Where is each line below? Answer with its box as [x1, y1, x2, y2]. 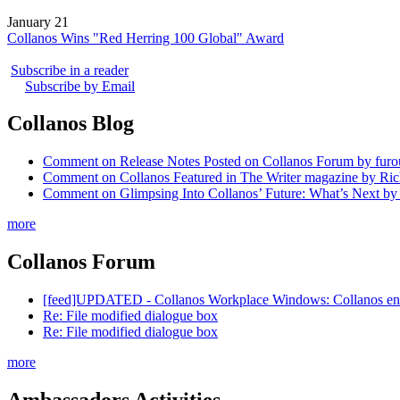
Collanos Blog [7, 112, 134, 136]
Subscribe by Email [25, 78, 135, 94]
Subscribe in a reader [11, 62, 129, 78]
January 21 [7, 13, 69, 29]
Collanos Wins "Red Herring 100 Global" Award [7, 29, 284, 46]
